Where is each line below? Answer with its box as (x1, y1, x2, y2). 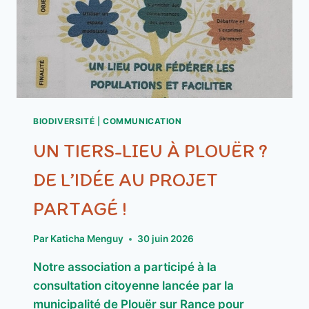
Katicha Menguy (50, 233, 124, 245)
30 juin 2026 (137, 233, 195, 245)
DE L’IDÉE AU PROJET (33, 167, 218, 191)
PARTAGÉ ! (33, 196, 126, 220)
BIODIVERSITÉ (33, 115, 95, 126)
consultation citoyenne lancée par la (33, 279, 234, 293)
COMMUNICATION (102, 115, 182, 126)
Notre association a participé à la (33, 260, 217, 275)
